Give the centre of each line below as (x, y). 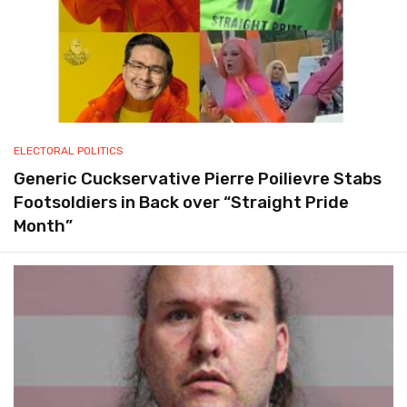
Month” (43, 227)
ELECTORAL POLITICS (69, 151)
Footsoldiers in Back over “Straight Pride (181, 203)
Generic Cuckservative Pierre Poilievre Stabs (198, 179)
